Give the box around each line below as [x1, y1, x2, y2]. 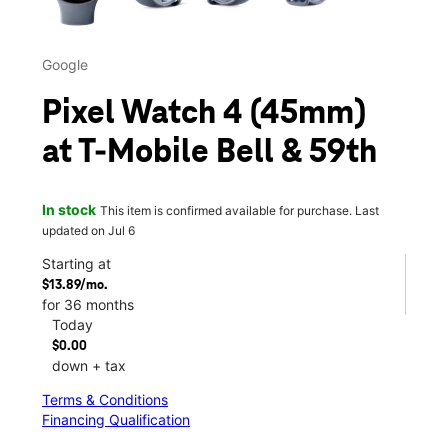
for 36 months [42, 295, 134, 313]
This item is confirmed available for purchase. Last [100, 202, 379, 218]
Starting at [42, 254, 111, 272]
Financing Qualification [42, 410, 190, 428]
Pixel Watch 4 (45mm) [42, 96, 366, 133]
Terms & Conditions [42, 390, 168, 408]
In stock [42, 200, 96, 218]
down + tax [52, 356, 126, 374]
